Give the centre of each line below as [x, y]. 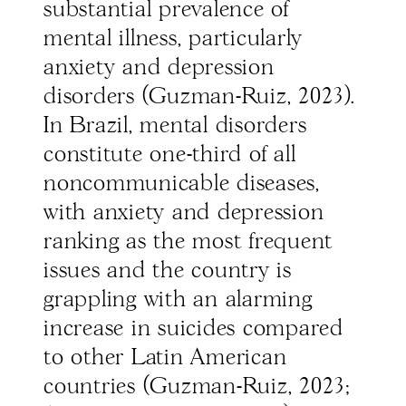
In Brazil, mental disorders [175, 126]
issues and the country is [168, 271]
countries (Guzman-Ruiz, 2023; [197, 387]
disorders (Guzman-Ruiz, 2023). [199, 97]
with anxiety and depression [184, 213]
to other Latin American [165, 358]
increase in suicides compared [193, 329]
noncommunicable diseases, [182, 184]
